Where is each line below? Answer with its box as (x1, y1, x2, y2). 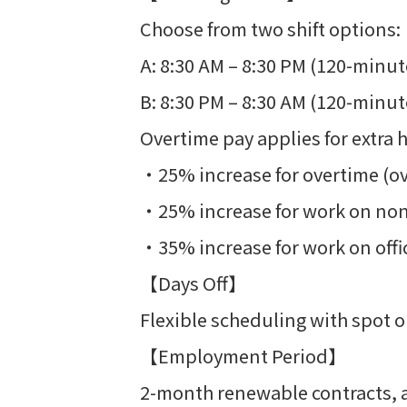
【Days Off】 (140, 270, 246, 296)
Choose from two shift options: (140, 15, 401, 42)
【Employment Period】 (140, 342, 346, 369)
